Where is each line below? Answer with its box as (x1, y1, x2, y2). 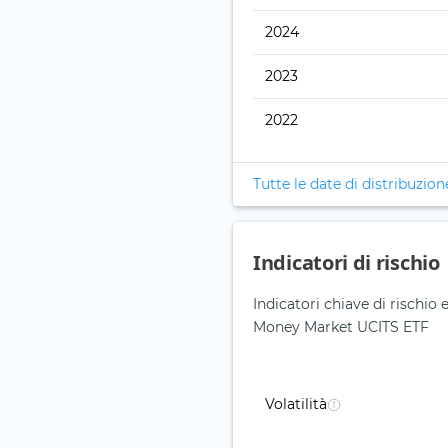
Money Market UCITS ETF (253, 318, 429, 337)
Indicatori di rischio (253, 249, 440, 277)
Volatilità (265, 395, 327, 414)
